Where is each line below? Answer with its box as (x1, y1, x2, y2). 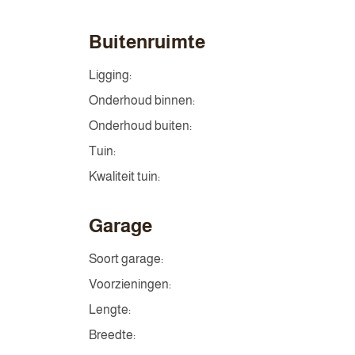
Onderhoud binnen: (89, 94, 195, 107)
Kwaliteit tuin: (89, 170, 160, 183)
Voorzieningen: (89, 277, 171, 291)
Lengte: (89, 303, 131, 316)
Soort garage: (89, 252, 163, 265)
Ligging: (89, 68, 132, 82)
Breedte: (89, 328, 136, 342)
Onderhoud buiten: (89, 119, 192, 132)
